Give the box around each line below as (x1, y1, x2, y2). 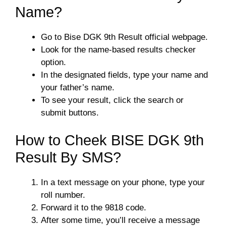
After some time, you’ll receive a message (41, 215, 200, 225)
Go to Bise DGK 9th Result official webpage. (41, 32, 208, 42)
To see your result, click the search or (41, 95, 184, 105)
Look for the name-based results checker (41, 44, 196, 54)
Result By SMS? (15, 149, 121, 165)
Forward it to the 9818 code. (41, 203, 146, 212)
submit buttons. (41, 107, 99, 118)
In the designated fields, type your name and (41, 70, 208, 80)
